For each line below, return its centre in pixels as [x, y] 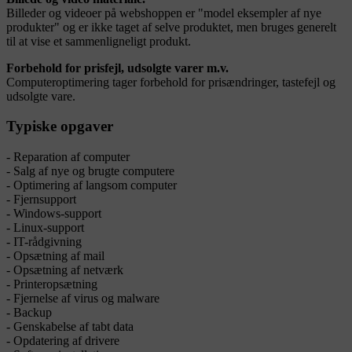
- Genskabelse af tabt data [70, 327]
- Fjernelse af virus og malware [83, 299]
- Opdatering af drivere [63, 341]
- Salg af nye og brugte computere [90, 171]
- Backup [29, 313]
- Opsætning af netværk [65, 270]
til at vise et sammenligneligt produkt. [99, 41]
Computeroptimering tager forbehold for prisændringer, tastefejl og [171, 82]
